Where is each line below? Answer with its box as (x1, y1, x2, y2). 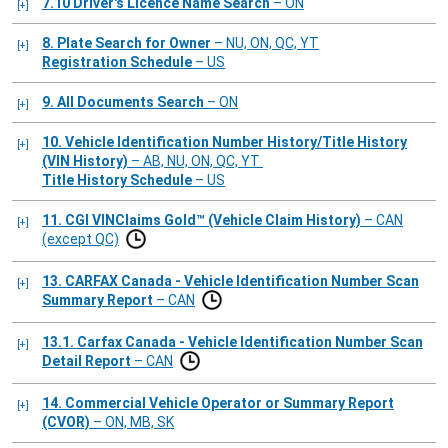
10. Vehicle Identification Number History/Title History (42, 133, 65, 150)
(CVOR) (42, 413, 90, 430)
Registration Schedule (42, 53, 192, 70)
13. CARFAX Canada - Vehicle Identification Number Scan (42, 272, 65, 289)
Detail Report (42, 352, 134, 369)
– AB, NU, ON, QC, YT (128, 152, 263, 169)
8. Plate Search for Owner (57, 34, 211, 51)
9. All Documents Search (57, 93, 204, 110)
